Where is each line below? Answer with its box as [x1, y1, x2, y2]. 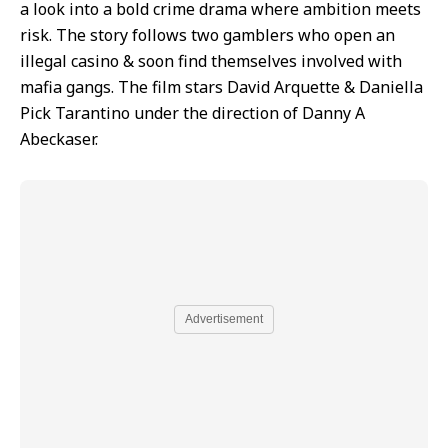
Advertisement [185, 312, 263, 327]
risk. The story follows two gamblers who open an [20, 23, 395, 46]
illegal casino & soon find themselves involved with [20, 49, 402, 72]
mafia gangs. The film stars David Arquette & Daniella [20, 75, 423, 98]
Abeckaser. [20, 127, 98, 150]
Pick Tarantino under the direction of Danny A [20, 101, 365, 124]
